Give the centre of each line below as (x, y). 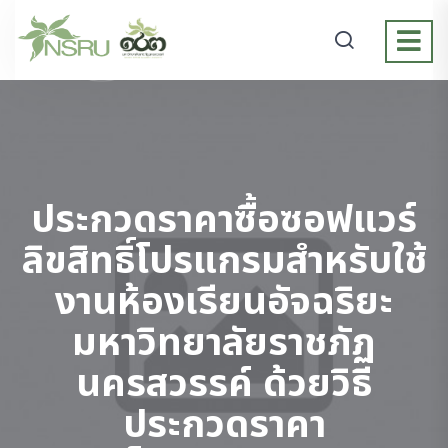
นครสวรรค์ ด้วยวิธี (224, 384)
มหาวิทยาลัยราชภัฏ (224, 343)
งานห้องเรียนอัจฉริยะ (224, 302)
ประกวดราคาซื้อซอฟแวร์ (224, 220)
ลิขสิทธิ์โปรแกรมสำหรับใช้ (224, 261)
